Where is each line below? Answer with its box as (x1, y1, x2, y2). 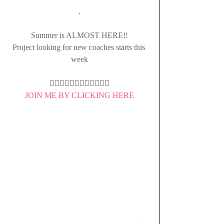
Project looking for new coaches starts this (12, 43, 147, 51)
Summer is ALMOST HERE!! (31, 31, 128, 39)
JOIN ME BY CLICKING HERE (25, 91, 134, 99)
